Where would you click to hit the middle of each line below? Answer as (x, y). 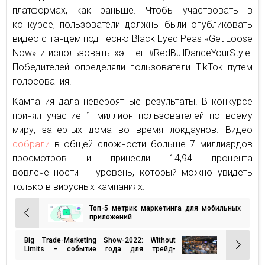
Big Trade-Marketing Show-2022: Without (100, 240)
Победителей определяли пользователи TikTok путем (132, 67)
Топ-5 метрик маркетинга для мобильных (165, 208)
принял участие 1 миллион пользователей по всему (132, 115)
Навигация (42, 218)
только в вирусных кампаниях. (79, 186)
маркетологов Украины (65, 258)
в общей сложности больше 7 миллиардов (151, 144)
